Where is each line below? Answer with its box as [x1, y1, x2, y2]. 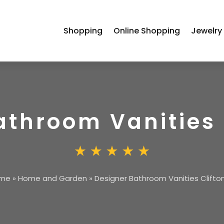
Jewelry [191, 24, 222, 36]
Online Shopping [113, 24, 180, 36]
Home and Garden [17, 173, 87, 184]
